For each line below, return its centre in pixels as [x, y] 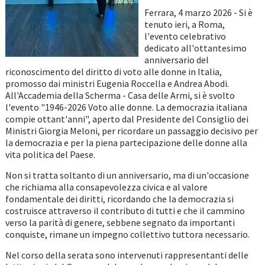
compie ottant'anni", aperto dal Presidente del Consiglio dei [127, 119]
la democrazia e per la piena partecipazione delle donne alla [126, 143]
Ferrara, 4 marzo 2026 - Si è [198, 13]
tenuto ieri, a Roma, [184, 25]
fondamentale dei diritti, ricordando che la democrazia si [119, 199]
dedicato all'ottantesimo [195, 48]
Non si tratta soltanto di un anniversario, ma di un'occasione [127, 175]
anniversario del [176, 60]
